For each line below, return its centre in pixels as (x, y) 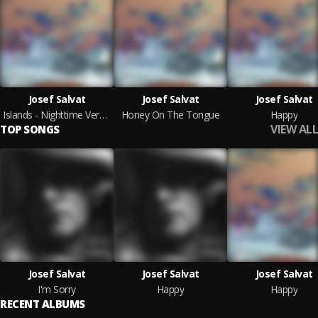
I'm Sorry (57, 289)
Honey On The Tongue (170, 115)
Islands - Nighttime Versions (103, 115)
